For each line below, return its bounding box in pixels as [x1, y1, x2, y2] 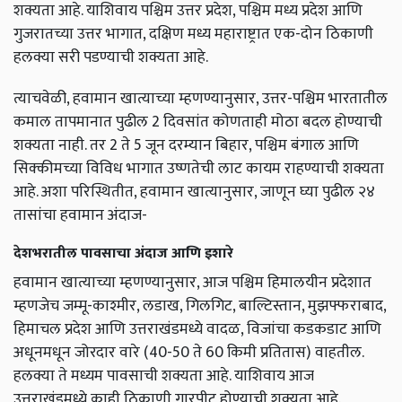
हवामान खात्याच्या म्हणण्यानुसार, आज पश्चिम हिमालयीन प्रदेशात [13, 269, 371, 296]
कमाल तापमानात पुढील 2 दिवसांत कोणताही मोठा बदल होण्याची [13, 109, 382, 135]
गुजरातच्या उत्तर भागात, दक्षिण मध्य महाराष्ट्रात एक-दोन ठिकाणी [13, 21, 373, 48]
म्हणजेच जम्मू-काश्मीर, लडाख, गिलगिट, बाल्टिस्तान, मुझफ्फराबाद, [13, 293, 386, 319]
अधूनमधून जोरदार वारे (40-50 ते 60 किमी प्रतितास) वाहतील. [13, 339, 363, 366]
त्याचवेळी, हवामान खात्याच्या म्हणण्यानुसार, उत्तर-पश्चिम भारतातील [13, 85, 388, 112]
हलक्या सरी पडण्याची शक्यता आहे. [13, 44, 208, 71]
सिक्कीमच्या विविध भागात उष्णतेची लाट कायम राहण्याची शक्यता [13, 155, 384, 182]
